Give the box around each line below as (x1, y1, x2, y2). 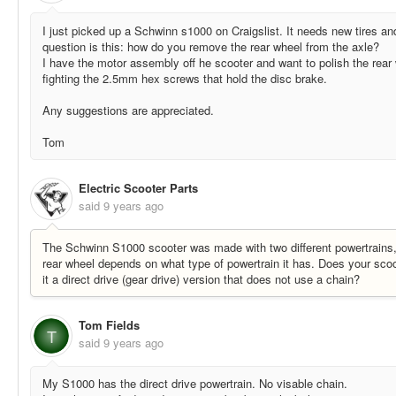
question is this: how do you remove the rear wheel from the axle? (42, 37, 379, 55)
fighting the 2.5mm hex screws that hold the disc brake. (42, 69, 327, 87)
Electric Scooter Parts (79, 179, 198, 197)
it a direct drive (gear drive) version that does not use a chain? (42, 270, 360, 287)
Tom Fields (79, 316, 140, 334)
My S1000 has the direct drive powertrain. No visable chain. (42, 375, 347, 392)
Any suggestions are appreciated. (42, 101, 214, 118)
